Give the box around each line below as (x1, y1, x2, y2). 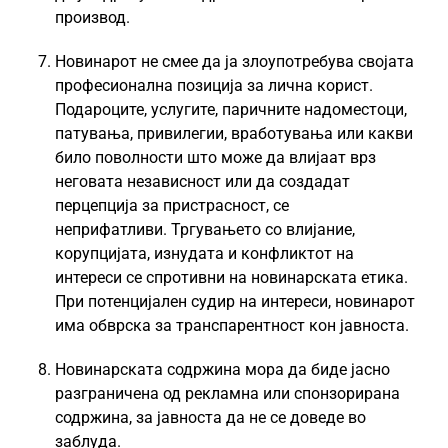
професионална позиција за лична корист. (55, 76, 373, 95)
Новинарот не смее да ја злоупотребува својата (55, 52, 414, 71)
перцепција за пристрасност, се (55, 196, 289, 215)
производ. (55, 8, 130, 27)
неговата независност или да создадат (55, 172, 350, 191)
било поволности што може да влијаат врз (55, 148, 376, 167)
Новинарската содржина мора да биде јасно (55, 360, 390, 379)
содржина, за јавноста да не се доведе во (55, 408, 366, 427)
